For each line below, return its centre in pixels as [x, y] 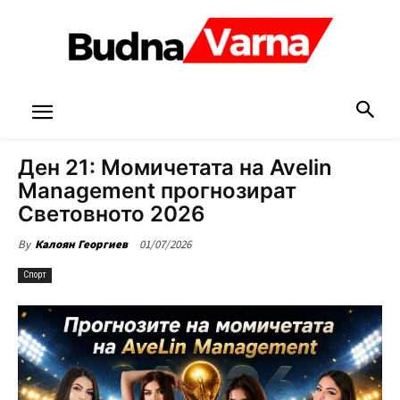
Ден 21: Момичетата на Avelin [175, 167]
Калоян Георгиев [81, 244]
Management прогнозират [157, 191]
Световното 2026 [112, 214]
